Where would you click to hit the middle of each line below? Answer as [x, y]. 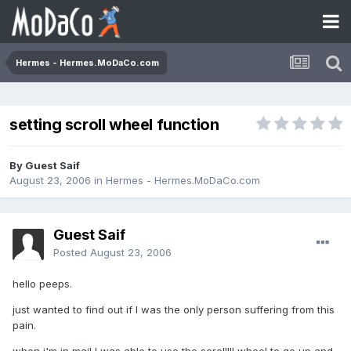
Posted [72, 253]
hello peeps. [42, 284]
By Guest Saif [45, 166]
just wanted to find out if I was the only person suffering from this [174, 310]
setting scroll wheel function [114, 125]
